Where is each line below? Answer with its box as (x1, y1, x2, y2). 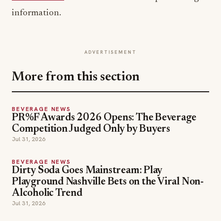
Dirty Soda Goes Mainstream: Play (12, 166, 163, 176)
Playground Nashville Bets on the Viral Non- (12, 177, 204, 187)
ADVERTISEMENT (84, 49, 137, 55)
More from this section (12, 71, 140, 84)
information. (12, 8, 61, 18)
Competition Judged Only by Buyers (12, 124, 171, 135)
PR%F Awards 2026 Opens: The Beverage (12, 113, 196, 123)
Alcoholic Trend (12, 188, 82, 199)
